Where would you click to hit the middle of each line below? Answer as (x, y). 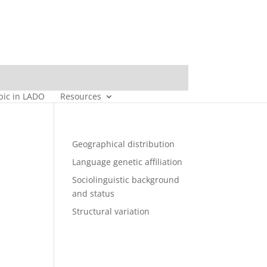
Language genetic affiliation (127, 162)
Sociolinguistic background (125, 180)
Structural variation (111, 211)
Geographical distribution (123, 144)
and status (93, 193)
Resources (81, 96)
